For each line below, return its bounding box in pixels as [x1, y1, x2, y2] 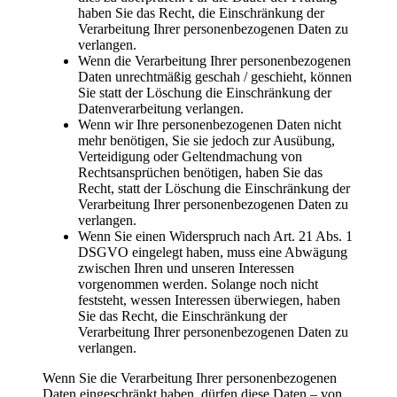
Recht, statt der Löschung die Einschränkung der [78, 181, 350, 197]
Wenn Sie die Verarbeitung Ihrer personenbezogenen [43, 370, 337, 386]
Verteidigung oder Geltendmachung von [78, 149, 302, 165]
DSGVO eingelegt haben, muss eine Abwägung [78, 245, 347, 261]
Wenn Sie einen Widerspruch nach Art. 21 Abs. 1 [78, 229, 353, 245]
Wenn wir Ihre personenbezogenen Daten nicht [78, 117, 341, 133]
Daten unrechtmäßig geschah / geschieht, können [78, 69, 352, 85]
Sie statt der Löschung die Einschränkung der [78, 85, 331, 101]
